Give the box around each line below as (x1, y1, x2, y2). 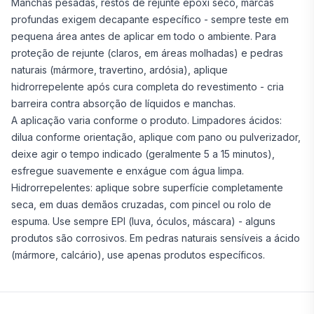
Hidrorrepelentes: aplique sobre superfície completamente (11, 182, 283, 193)
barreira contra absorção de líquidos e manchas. (11, 97, 235, 109)
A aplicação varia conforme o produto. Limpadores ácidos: (11, 114, 282, 126)
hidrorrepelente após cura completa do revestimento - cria (11, 81, 284, 93)
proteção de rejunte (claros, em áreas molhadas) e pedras (11, 47, 283, 59)
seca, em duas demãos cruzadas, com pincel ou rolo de (11, 198, 271, 210)
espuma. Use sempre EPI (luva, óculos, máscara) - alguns (11, 215, 275, 227)
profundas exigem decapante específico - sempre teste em (11, 13, 289, 25)
